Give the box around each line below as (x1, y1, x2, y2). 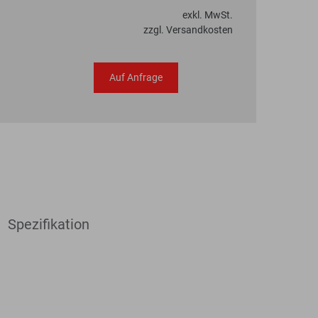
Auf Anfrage (109, 72, 163, 83)
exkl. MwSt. (182, 9, 233, 21)
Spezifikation (8, 216, 89, 233)
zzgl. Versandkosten (143, 24, 233, 35)
